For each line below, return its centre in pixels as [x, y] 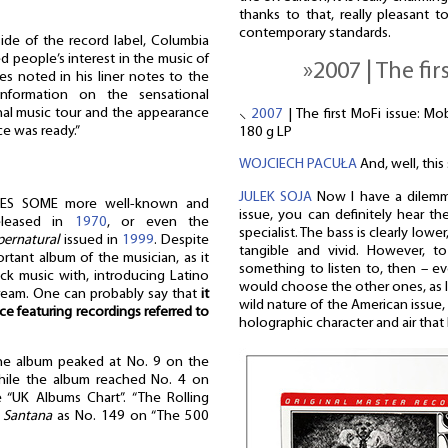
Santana [27, 417]
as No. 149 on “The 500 [130, 417]
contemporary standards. [315, 34]
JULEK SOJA [276, 198]
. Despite [181, 240]
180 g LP [265, 132]
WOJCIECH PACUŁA [298, 165]
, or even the [158, 222]
